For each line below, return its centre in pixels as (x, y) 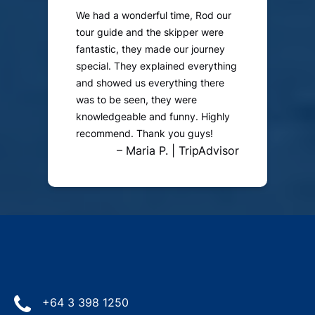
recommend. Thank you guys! (144, 134)
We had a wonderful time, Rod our (154, 15)
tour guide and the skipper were (150, 32)
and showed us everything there (150, 83)
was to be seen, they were (136, 100)
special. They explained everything (156, 66)
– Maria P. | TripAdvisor (178, 151)
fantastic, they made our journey (150, 49)
